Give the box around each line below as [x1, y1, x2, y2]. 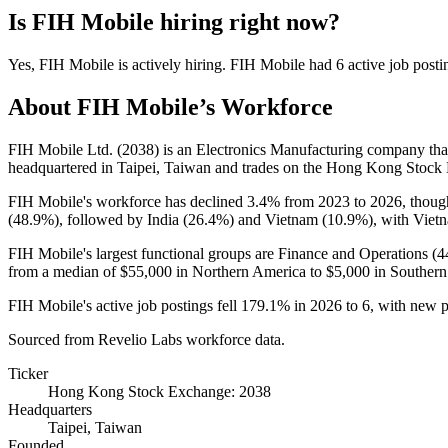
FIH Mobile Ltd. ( [8, 140, 122, 158]
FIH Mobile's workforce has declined [8, 192, 247, 210]
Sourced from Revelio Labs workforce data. [8, 330, 285, 348]
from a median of [8, 262, 120, 280]
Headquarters [8, 400, 92, 418]
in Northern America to [172, 262, 326, 280]
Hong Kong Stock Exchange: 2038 [48, 382, 271, 400]
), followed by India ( [54, 210, 188, 228]
